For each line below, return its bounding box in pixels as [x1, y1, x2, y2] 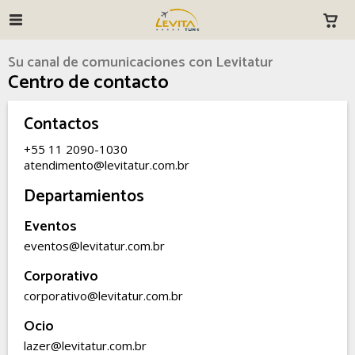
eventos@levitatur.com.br [24, 238, 165, 254]
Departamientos [24, 183, 144, 210]
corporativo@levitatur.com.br [24, 288, 183, 303]
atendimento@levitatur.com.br [24, 157, 189, 173]
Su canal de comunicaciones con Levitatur [8, 51, 273, 74]
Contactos [24, 111, 99, 138]
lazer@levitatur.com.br [24, 338, 147, 353]
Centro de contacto [8, 67, 169, 98]
